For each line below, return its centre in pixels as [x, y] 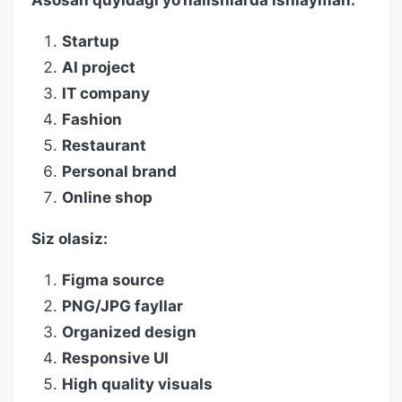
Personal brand [119, 172]
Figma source [113, 280]
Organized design [129, 332]
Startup [91, 42]
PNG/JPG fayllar [122, 306]
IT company [106, 94]
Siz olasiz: [70, 239]
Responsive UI [115, 358]
